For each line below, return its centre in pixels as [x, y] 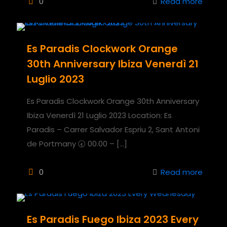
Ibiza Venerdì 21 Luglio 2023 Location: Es [99, 115]
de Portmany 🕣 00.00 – [71, 143]
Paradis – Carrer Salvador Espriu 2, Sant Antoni [113, 129]
